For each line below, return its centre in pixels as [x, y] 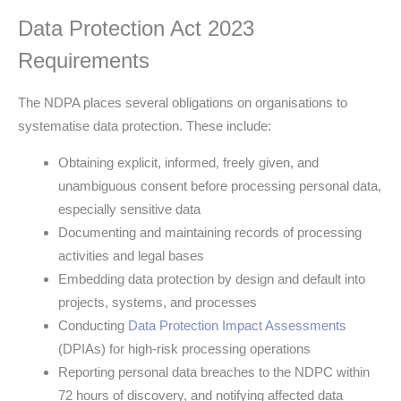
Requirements [84, 60]
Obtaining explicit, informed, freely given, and [188, 162]
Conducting [93, 325]
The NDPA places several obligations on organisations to [183, 102]
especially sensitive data [129, 209]
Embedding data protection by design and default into [212, 278]
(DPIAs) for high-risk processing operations [184, 348]
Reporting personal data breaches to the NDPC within [214, 371]
